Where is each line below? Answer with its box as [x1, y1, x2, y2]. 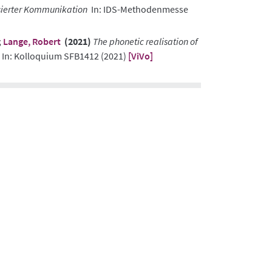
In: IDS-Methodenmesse [87, 3, 188, 16]
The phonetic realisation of [93, 35, 198, 48]
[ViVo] [128, 50, 153, 63]
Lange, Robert [3, 35, 61, 48]
